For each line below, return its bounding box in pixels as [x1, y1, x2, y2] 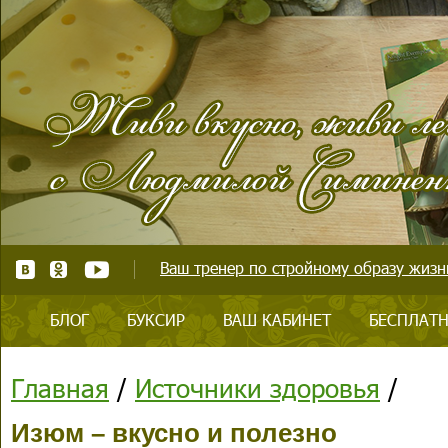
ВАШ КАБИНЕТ [223, 309, 331, 330]
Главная [11, 371, 109, 404]
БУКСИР [127, 309, 185, 330]
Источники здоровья [135, 371, 380, 404]
